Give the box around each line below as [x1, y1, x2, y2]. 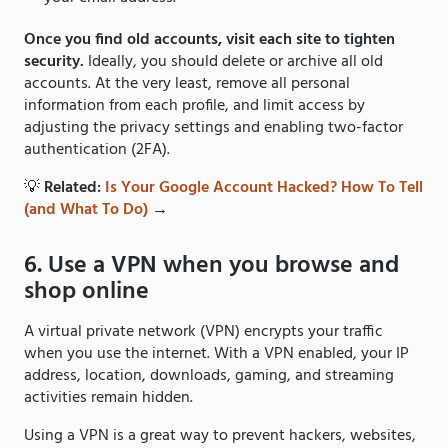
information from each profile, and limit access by [24, 92, 365, 119]
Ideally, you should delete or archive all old [84, 48, 383, 75]
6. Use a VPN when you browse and [24, 246, 399, 285]
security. [24, 48, 84, 75]
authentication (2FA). [24, 136, 170, 163]
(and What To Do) [24, 196, 148, 223]
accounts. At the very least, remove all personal [24, 70, 350, 97]
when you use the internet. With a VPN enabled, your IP [24, 340, 409, 367]
